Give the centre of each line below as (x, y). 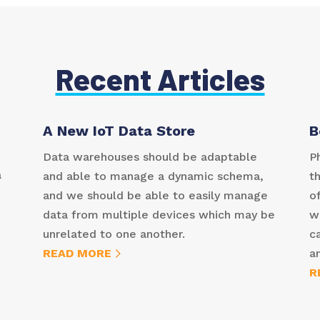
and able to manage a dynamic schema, (153, 176)
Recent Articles (160, 79)
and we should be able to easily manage (155, 195)
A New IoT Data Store (119, 130)
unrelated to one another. (114, 234)
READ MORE (77, 253)
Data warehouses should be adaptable (150, 156)
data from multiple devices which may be (159, 214)
